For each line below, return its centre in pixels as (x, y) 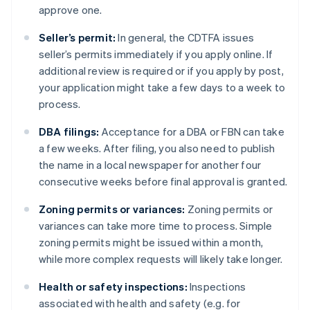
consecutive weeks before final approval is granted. (163, 182)
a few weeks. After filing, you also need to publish (157, 148)
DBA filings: (69, 132)
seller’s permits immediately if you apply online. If (156, 54)
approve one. (71, 10)
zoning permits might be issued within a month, (151, 243)
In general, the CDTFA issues (185, 38)
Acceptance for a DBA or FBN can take (192, 132)
